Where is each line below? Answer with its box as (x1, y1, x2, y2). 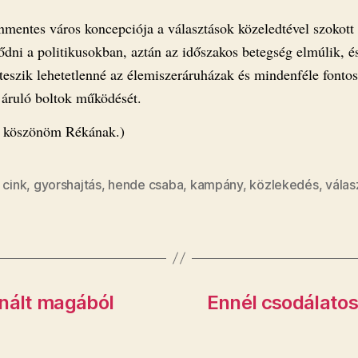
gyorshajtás (33, 176, 101, 193)
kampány (189, 176, 243, 193)
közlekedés (249, 176, 319, 193)
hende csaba (108, 176, 184, 193)
